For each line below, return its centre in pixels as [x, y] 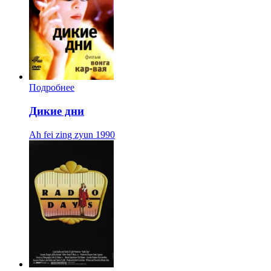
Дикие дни [57, 111]
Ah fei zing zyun [61, 134]
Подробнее [52, 88]
